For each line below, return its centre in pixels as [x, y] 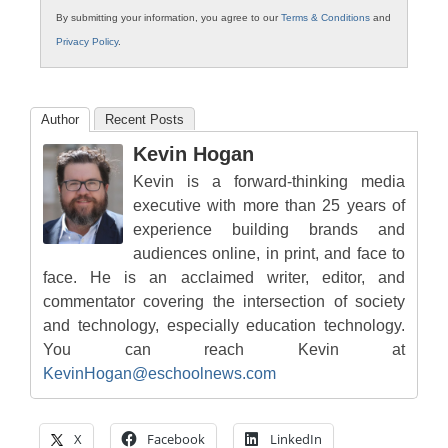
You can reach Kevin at [224, 350]
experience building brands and [269, 230]
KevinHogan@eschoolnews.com [159, 374]
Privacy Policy [87, 42]
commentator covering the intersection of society [224, 302]
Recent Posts [144, 120]
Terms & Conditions [325, 18]
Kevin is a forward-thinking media [269, 182]
